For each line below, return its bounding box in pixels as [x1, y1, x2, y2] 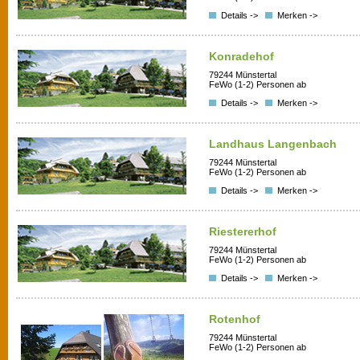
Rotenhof [209, 313, 260, 325]
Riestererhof [209, 225, 276, 238]
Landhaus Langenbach [209, 137, 337, 150]
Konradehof [209, 50, 274, 63]
